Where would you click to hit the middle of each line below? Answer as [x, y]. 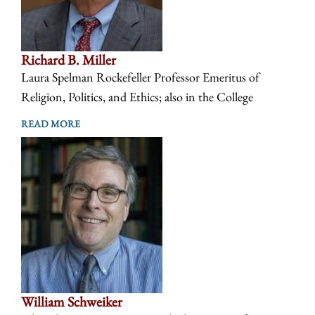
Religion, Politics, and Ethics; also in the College [137, 97]
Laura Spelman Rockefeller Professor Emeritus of [140, 77]
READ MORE [51, 124]
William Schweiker [72, 302]
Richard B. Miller [69, 60]
